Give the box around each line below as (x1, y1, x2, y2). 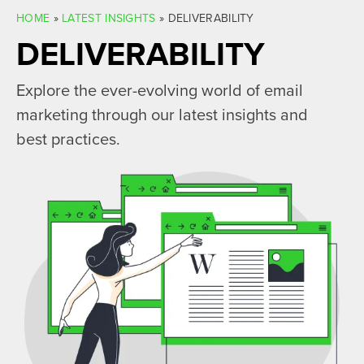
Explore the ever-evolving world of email (16, 80, 303, 101)
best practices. (16, 129, 120, 149)
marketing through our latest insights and (16, 105, 308, 125)
